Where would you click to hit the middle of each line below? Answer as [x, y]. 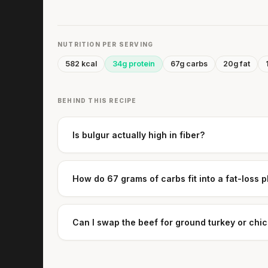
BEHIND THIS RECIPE [97, 100]
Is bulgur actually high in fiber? [139, 135]
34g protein [134, 63]
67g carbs [189, 63]
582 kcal [81, 63]
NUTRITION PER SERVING [106, 44]
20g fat [237, 63]
